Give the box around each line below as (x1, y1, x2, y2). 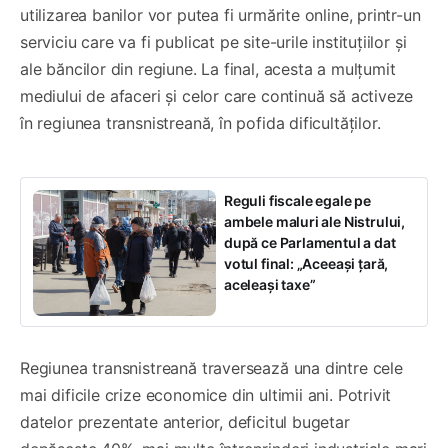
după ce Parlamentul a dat (224, 234, 396, 252)
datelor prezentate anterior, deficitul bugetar (20, 412, 350, 433)
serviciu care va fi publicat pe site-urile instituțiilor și (20, 32, 407, 53)
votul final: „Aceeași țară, (224, 255, 389, 273)
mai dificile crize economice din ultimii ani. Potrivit (20, 385, 392, 406)
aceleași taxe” (224, 276, 316, 294)
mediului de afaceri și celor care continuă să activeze (20, 86, 414, 107)
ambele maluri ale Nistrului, (224, 213, 405, 231)
